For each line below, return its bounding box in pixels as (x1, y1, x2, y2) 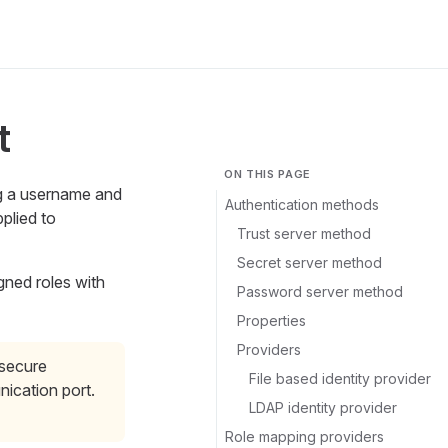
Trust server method (237, 225, 371, 242)
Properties (237, 312, 306, 329)
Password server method (237, 283, 403, 300)
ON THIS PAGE (224, 167, 311, 181)
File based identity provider (249, 370, 431, 387)
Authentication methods (225, 196, 379, 213)
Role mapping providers (225, 428, 384, 445)
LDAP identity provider (249, 399, 397, 416)
